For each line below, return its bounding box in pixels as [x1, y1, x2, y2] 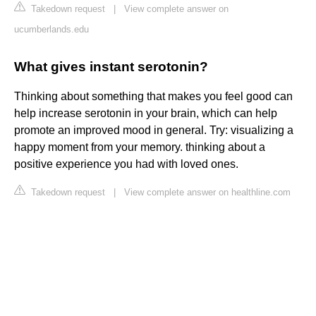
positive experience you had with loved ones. [14, 158, 238, 171]
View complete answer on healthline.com [124, 187, 291, 198]
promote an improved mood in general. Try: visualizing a [14, 124, 293, 137]
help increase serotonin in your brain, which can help [14, 107, 277, 120]
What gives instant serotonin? [14, 59, 208, 75]
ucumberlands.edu [14, 24, 89, 35]
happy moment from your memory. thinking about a [14, 141, 265, 154]
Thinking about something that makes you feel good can [14, 90, 293, 103]
